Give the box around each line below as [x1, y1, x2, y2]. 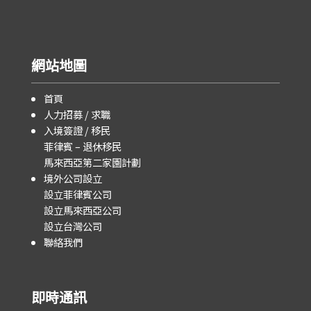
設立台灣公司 [44, 218, 103, 233]
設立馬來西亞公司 [44, 202, 122, 217]
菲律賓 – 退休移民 [44, 138, 122, 153]
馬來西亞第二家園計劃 [44, 154, 142, 169]
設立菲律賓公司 [44, 186, 112, 201]
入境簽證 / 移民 [44, 122, 111, 137]
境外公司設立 [44, 170, 103, 185]
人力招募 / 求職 [44, 106, 111, 121]
